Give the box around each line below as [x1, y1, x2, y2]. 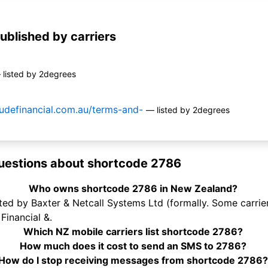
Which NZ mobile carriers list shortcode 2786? [23, 226, 243, 238]
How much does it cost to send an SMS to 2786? [19, 240, 246, 252]
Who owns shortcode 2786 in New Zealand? [28, 182, 237, 195]
